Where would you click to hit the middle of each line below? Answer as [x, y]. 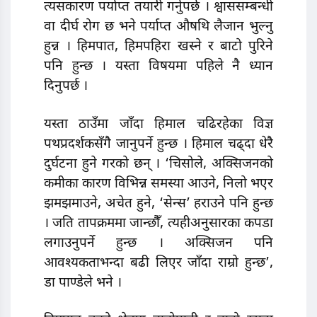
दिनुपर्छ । [66, 87]
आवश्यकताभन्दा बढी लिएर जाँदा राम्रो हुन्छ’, [158, 263]
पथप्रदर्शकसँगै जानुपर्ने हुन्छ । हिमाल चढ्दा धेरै [158, 144]
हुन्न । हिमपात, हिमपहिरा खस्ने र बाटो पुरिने [158, 47]
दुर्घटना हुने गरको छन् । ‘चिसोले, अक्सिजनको [158, 164]
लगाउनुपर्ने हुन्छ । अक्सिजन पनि [158, 243]
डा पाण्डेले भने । [83, 283]
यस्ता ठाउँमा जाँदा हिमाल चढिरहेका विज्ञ [158, 125]
